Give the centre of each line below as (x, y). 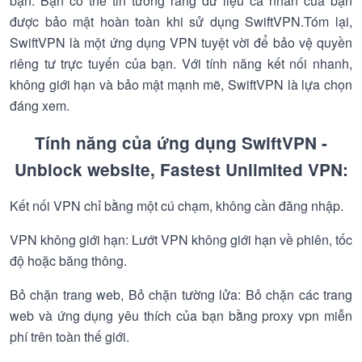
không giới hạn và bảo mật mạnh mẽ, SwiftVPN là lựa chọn (181, 84)
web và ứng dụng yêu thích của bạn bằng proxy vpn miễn (181, 316)
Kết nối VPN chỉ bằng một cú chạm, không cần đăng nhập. (177, 206)
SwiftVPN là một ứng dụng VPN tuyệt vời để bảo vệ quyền (181, 42)
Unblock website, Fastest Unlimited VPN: (181, 169)
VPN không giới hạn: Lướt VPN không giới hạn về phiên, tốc (181, 240)
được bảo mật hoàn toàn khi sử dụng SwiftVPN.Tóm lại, (181, 21)
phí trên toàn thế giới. (69, 337)
